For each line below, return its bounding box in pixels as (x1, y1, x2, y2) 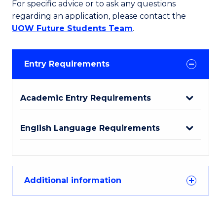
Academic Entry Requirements (20, 93, 151, 103)
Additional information (24, 176, 121, 185)
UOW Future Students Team (12, 24, 133, 33)
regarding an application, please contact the (12, 11, 186, 21)
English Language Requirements (20, 123, 160, 133)
